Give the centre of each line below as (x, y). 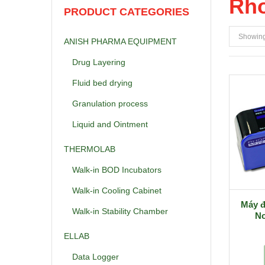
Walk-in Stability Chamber (120, 211)
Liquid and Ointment (110, 125)
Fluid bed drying (102, 83)
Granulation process (110, 103)
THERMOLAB (90, 149)
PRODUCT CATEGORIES (127, 12)
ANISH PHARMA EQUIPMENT (120, 41)
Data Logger (96, 256)
